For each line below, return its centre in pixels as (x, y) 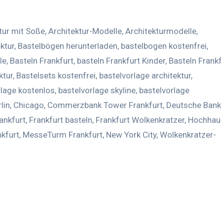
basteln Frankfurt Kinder (121, 60)
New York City (131, 134)
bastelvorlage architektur (145, 75)
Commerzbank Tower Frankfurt (105, 105)
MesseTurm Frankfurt (63, 134)
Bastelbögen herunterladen (68, 46)
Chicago (29, 105)
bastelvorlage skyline (97, 90)
